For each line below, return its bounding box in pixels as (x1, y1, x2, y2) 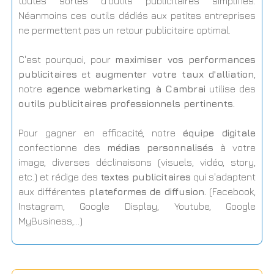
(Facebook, (206, 186, 256, 198)
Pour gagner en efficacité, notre (18, 127, 183, 139)
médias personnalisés (106, 142, 214, 154)
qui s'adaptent (191, 171, 256, 183)
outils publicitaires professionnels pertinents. (18, 98, 235, 109)
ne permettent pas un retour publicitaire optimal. (18, 24, 231, 36)
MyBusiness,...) (18, 215, 83, 227)
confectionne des (18, 142, 107, 154)
